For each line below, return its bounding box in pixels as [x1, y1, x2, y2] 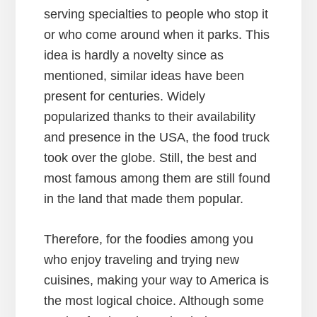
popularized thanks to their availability [44, 110, 256, 125]
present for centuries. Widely [44, 89, 206, 104]
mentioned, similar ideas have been [44, 69, 245, 83]
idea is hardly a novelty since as [44, 48, 224, 63]
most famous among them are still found [44, 171, 271, 186]
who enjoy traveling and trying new [44, 253, 240, 267]
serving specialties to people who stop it [44, 7, 269, 22]
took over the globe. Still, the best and [44, 151, 258, 166]
